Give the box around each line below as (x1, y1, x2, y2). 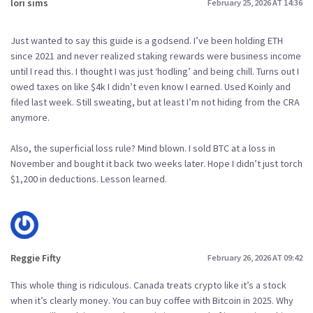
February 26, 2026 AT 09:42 (208, 252, 303, 263)
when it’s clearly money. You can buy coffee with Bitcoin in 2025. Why (10, 294, 293, 307)
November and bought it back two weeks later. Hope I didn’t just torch (10, 156, 303, 170)
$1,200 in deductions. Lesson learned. (10, 172, 167, 185)
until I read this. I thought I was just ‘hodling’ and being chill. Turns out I (10, 64, 299, 78)
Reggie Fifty (10, 251, 61, 264)
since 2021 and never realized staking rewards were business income (10, 49, 301, 62)
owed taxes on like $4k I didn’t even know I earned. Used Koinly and (10, 80, 291, 93)
